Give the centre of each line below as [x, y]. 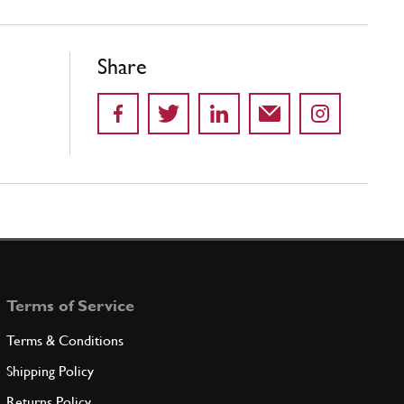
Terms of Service [70, 306]
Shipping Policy [50, 372]
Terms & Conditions [64, 341]
